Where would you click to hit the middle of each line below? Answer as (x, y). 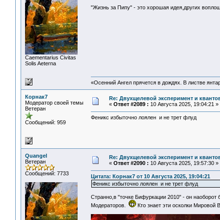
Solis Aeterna (41, 63)
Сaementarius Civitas (51, 57)
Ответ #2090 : (131, 163)
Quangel (36, 156)
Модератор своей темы (54, 103)
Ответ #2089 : (131, 104)
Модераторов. (110, 206)
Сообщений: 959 (45, 122)
